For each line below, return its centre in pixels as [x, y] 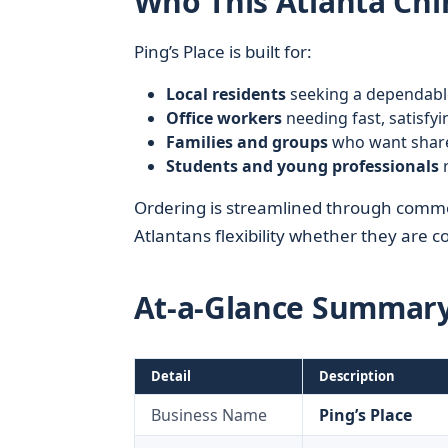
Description [356, 376]
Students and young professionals [302, 166]
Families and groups [246, 142]
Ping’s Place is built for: [222, 51]
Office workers [223, 118]
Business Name [208, 415]
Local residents [225, 94]
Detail [170, 376]
